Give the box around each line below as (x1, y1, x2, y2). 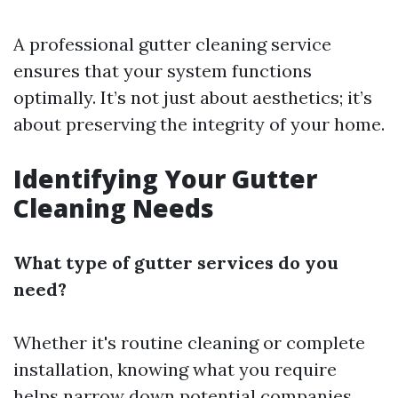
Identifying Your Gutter (13, 162, 317, 195)
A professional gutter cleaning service (13, 33, 331, 55)
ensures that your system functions (13, 60, 312, 82)
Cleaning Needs (13, 191, 214, 225)
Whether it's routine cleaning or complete (13, 331, 365, 354)
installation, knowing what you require (13, 358, 337, 380)
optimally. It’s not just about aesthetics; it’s (13, 86, 372, 108)
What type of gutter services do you (13, 251, 338, 274)
